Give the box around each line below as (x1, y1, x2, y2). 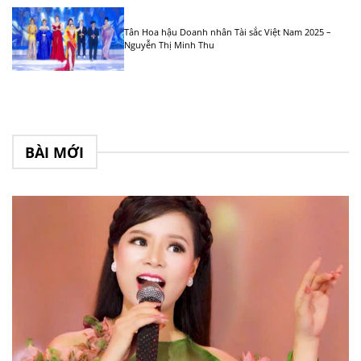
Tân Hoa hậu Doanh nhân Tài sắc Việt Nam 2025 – (124, 25, 332, 38)
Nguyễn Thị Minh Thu (124, 38, 215, 51)
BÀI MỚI (25, 142, 85, 162)
